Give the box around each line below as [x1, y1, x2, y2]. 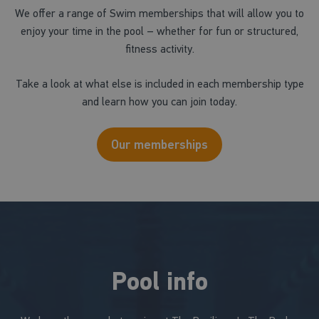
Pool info [111, 266, 208, 298]
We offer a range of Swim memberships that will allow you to [15, 6, 304, 20]
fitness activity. [125, 41, 194, 56]
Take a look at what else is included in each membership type [15, 76, 304, 90]
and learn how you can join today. [82, 94, 237, 108]
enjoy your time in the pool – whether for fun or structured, [21, 23, 298, 38]
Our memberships [111, 136, 208, 152]
